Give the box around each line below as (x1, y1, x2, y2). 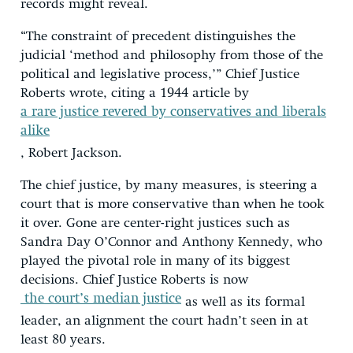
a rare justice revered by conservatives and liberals (20, 105, 326, 119)
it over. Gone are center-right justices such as (20, 216, 290, 230)
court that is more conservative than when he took (20, 197, 325, 211)
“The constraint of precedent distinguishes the (20, 29, 295, 43)
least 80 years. (20, 333, 106, 347)
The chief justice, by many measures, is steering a (20, 178, 318, 192)
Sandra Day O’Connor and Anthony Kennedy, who (20, 235, 322, 249)
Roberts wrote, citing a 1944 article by (20, 86, 253, 100)
